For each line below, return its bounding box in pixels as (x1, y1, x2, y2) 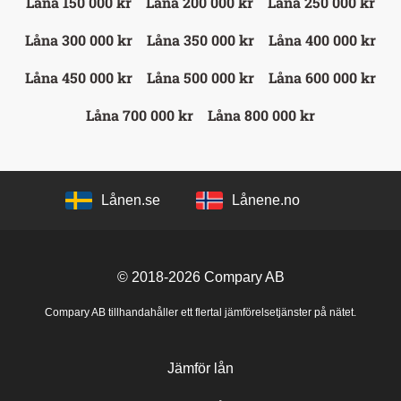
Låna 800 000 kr (208, 105, 315, 124)
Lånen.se (101, 192, 160, 208)
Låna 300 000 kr (25, 30, 132, 49)
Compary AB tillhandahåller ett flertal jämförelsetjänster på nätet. (45, 305, 356, 319)
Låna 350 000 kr (147, 30, 254, 49)
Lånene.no (232, 192, 300, 208)
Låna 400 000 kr (269, 30, 376, 49)
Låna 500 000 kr (147, 67, 254, 87)
